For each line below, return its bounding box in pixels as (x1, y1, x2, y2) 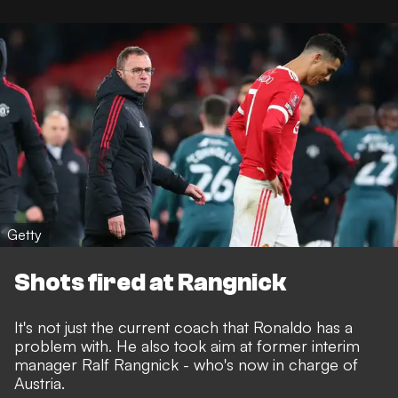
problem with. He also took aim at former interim (14, 335, 360, 355)
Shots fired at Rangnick (14, 267, 286, 297)
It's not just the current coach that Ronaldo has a (14, 316, 353, 337)
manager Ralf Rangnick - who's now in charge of (14, 354, 358, 374)
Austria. (14, 372, 65, 393)
